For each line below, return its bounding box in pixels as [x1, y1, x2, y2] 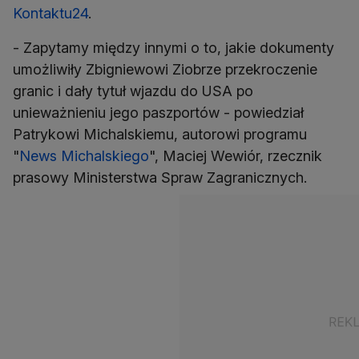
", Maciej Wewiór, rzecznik [149, 147, 322, 165]
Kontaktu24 [13, 5, 88, 22]
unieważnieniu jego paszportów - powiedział [13, 104, 304, 122]
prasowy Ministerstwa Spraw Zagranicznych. [13, 169, 307, 187]
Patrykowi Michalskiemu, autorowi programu [13, 126, 307, 143]
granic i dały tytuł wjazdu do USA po [13, 83, 253, 100]
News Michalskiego [19, 147, 149, 165]
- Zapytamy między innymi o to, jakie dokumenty [13, 39, 334, 57]
